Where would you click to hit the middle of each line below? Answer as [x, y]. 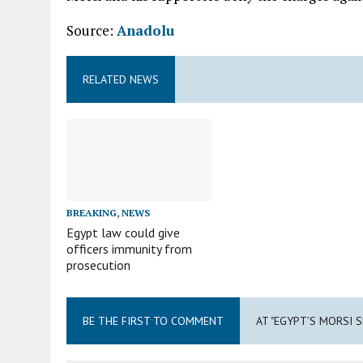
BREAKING [92, 212]
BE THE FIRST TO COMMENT [153, 320]
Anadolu [145, 30]
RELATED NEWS [121, 79]
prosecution [98, 265]
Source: [92, 30]
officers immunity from [129, 248]
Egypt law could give [123, 232]
